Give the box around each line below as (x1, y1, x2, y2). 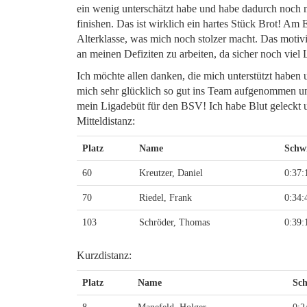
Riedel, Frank (139, 192, 192, 203)
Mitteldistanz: (77, 114, 135, 127)
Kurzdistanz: (77, 249, 132, 261)
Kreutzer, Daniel (139, 167, 203, 178)
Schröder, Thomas (139, 217, 210, 228)
